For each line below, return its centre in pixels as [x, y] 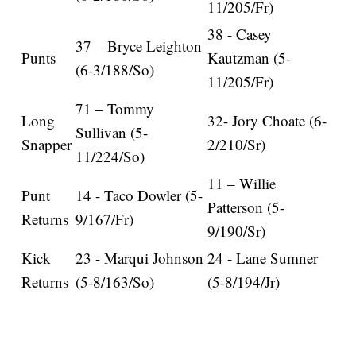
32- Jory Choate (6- [267, 120]
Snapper [47, 144]
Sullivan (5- [112, 132]
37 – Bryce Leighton [139, 45]
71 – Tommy [115, 108]
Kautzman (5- [250, 57]
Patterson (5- [246, 207]
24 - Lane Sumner [263, 257]
